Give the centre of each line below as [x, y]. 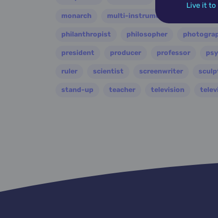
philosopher [147, 34]
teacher [122, 90]
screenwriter [161, 71]
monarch [76, 16]
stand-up [77, 90]
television [168, 90]
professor [173, 53]
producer [126, 53]
